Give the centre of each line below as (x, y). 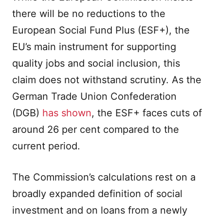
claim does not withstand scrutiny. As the (107, 80)
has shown (67, 113)
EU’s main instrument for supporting (94, 47)
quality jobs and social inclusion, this (96, 63)
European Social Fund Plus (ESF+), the (101, 30)
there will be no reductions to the (89, 14)
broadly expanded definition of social (97, 194)
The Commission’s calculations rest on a (104, 177)
